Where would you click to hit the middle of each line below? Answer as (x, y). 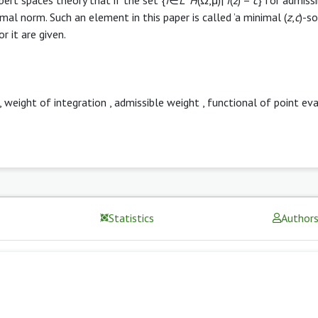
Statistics (132, 218)
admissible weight (157, 102)
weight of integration (55, 102)
